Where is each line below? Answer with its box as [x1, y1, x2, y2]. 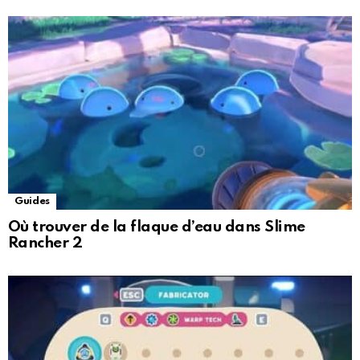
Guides [14, 196, 50, 207]
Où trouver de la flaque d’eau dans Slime [8, 219, 305, 235]
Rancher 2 [8, 235, 83, 252]
